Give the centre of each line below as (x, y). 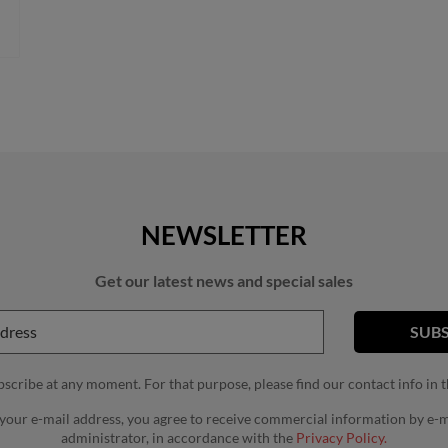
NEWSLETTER (224, 235)
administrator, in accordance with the (178, 437)
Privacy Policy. (341, 437)
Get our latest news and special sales (224, 280)
